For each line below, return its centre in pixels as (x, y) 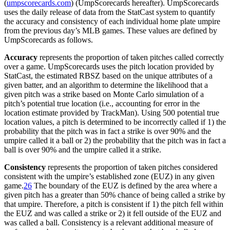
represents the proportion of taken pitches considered (132, 167)
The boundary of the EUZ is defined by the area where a (124, 185)
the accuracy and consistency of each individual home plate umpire (112, 21)
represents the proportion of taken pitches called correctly (131, 57)
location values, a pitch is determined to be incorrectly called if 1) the (115, 122)
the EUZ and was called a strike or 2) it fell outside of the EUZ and (113, 213)
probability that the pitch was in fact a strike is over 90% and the (108, 131)
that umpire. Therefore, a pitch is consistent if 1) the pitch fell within (114, 204)
